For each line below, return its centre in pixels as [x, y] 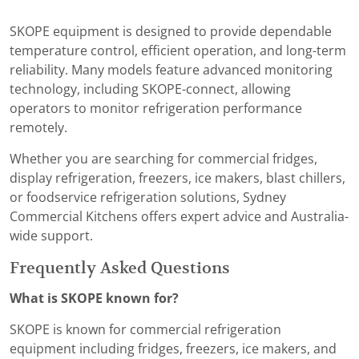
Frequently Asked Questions [120, 268]
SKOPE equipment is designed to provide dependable [171, 32]
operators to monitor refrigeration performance [156, 109]
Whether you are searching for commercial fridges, [163, 159]
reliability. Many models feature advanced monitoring [171, 71]
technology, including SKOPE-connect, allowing [150, 90]
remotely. [38, 128]
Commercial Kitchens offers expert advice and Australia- [179, 217]
